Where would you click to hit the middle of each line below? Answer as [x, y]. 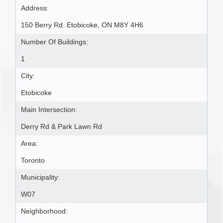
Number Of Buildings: [55, 42]
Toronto [33, 161]
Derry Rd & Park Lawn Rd [61, 127]
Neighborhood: [44, 212]
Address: [35, 8]
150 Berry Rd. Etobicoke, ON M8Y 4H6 [82, 25]
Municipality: [40, 178]
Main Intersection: [49, 110]
